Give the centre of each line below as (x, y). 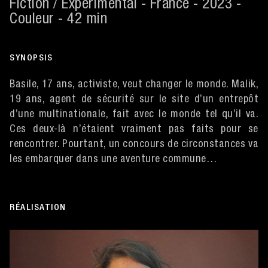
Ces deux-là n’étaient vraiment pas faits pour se (134, 130)
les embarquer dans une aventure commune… (113, 160)
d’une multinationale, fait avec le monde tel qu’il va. (134, 115)
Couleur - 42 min (58, 20)
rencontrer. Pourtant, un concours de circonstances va (134, 145)
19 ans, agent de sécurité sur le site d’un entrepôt (134, 100)
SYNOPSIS (31, 58)
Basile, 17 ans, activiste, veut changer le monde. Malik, (134, 85)
